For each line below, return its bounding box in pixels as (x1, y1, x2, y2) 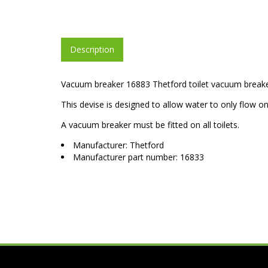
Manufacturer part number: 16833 (73, 151, 204, 163)
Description (70, 43, 114, 55)
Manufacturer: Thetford (73, 139, 164, 151)
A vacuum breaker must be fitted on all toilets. (61, 118, 239, 130)
